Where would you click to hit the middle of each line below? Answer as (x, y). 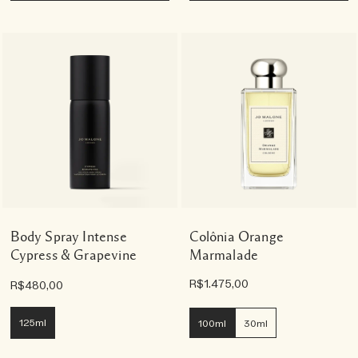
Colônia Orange (237, 237)
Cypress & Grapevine (73, 255)
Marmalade (224, 255)
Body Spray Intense (68, 237)
